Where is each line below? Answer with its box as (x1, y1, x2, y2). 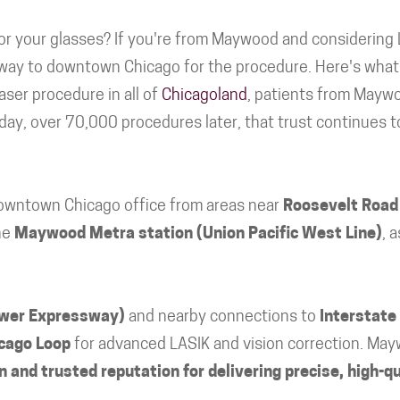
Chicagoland (162, 87, 247, 104)
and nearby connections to (125, 309, 320, 326)
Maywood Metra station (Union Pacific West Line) (14, 226, 382, 243)
